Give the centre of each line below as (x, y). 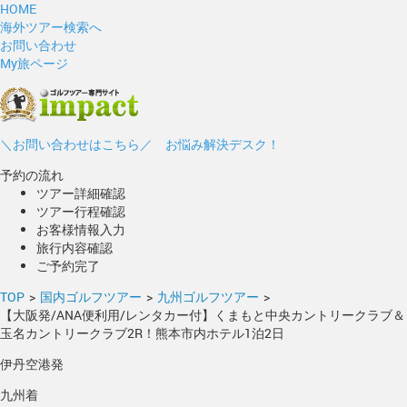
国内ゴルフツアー (91, 297)
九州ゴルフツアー (208, 297)
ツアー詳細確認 (81, 193)
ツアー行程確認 (81, 211)
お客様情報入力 (81, 229)
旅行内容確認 (74, 248)
